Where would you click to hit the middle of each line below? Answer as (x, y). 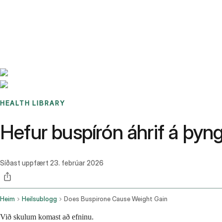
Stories (62, 12)
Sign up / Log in (50, 24)
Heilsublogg (39, 199)
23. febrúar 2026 (77, 163)
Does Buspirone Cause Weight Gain (116, 199)
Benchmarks (31, 12)
